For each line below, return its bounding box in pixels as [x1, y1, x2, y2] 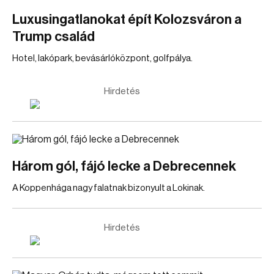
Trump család [12, 30, 95, 43]
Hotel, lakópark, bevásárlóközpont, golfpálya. [12, 54, 193, 63]
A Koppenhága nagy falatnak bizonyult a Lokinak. [12, 183, 205, 193]
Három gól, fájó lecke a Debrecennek [12, 160, 236, 173]
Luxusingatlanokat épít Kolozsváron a [12, 13, 242, 26]
